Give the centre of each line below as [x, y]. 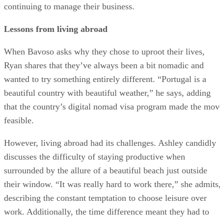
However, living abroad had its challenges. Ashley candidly [110, 143]
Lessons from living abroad [56, 29]
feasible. [19, 121]
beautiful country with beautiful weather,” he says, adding [107, 93]
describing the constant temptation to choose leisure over [105, 198]
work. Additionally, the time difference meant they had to [107, 212]
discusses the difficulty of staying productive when [95, 157]
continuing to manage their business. [69, 7]
